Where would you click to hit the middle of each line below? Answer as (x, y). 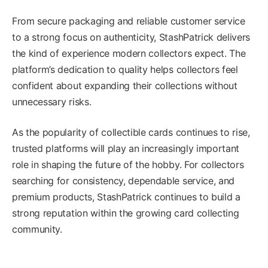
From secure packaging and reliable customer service (129, 21)
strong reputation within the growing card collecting (126, 213)
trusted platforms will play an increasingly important (126, 148)
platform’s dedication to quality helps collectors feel (125, 69)
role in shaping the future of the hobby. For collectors (128, 164)
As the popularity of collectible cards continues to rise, (131, 132)
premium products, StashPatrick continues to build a (126, 197)
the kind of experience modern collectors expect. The (129, 53)
